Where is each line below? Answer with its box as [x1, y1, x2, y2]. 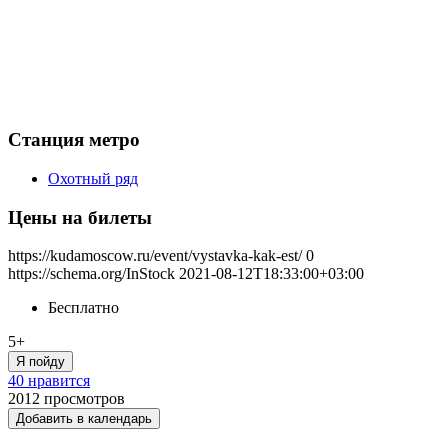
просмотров [44, 390, 125, 408]
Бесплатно [48, 299, 119, 317]
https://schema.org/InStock [8, 265, 175, 283]
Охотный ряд [48, 170, 138, 187]
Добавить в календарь [16, 411, 152, 427]
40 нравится [8, 372, 90, 390]
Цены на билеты [8, 206, 152, 228]
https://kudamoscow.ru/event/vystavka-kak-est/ [8, 247, 302, 265]
